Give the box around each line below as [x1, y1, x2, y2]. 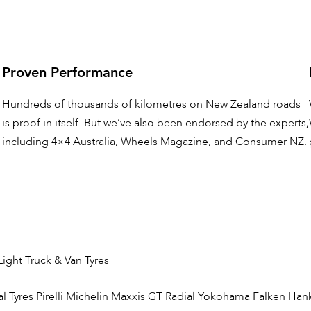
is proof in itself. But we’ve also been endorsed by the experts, [1, 115, 309, 131]
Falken [253, 289, 285, 305]
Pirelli [36, 289, 63, 305]
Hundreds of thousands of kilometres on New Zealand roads [1, 96, 301, 112]
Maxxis [111, 289, 145, 305]
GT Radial [148, 289, 195, 305]
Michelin [66, 289, 108, 305]
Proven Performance [1, 63, 133, 83]
